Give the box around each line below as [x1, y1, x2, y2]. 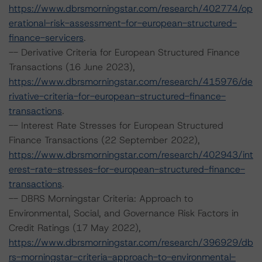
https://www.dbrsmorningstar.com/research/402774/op [9, 2, 253, 15]
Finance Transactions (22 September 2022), [9, 134, 200, 146]
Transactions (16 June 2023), [9, 61, 135, 73]
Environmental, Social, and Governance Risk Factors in [9, 207, 239, 219]
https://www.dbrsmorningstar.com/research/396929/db [9, 236, 253, 249]
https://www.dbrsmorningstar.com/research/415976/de [9, 75, 253, 88]
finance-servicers [9, 32, 84, 44]
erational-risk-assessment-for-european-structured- [9, 17, 237, 29]
